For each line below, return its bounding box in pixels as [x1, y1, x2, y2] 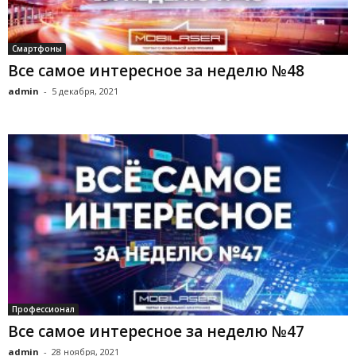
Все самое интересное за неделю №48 [8, 60, 304, 82]
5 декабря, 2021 [52, 85, 118, 98]
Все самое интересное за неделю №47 [8, 321, 304, 342]
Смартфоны [12, 43, 62, 55]
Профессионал [12, 304, 75, 315]
